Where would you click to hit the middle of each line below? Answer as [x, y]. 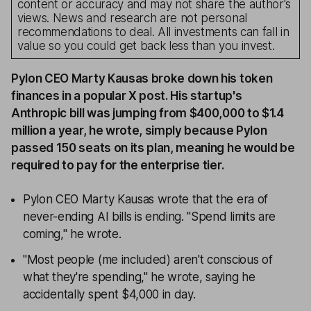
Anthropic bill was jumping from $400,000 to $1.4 [148, 113]
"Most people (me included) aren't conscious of [148, 259]
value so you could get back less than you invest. [146, 45]
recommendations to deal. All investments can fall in [153, 32]
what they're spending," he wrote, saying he [139, 277]
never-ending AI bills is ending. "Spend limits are [149, 216]
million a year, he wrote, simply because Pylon [139, 130]
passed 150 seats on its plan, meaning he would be [153, 148]
